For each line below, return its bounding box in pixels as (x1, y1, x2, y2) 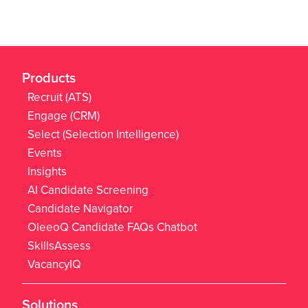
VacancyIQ (27, 256, 81, 272)
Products (22, 67, 76, 87)
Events (27, 144, 62, 161)
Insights (27, 163, 67, 179)
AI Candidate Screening (27, 181, 148, 198)
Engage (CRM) (27, 107, 100, 124)
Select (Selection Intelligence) (27, 126, 179, 142)
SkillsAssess (27, 237, 91, 254)
